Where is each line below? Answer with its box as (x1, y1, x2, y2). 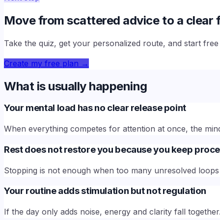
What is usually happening (4, 79, 147, 93)
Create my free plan (4, 58, 79, 68)
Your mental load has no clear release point (4, 102, 186, 114)
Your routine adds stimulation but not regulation (4, 185, 207, 197)
